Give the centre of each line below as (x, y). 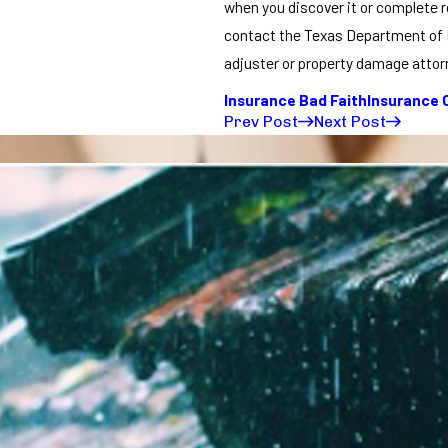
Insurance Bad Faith (295, 100)
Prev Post (261, 122)
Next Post (349, 122)
